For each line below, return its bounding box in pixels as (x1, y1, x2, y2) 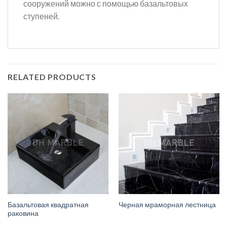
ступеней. (23, 11, 59, 21)
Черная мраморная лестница (118, 201, 216, 209)
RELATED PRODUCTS (8, 71, 96, 82)
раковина (7, 209, 39, 217)
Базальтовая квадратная (7, 200, 89, 209)
